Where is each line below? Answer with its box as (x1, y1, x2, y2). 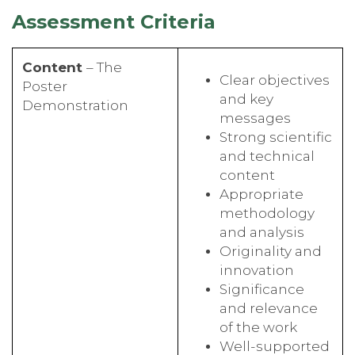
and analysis (219, 223, 304, 240)
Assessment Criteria (12, 10, 216, 33)
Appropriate (219, 185, 303, 202)
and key (219, 90, 273, 107)
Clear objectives (219, 71, 330, 88)
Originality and (219, 242, 322, 259)
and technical (219, 147, 315, 164)
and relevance (219, 299, 318, 316)
